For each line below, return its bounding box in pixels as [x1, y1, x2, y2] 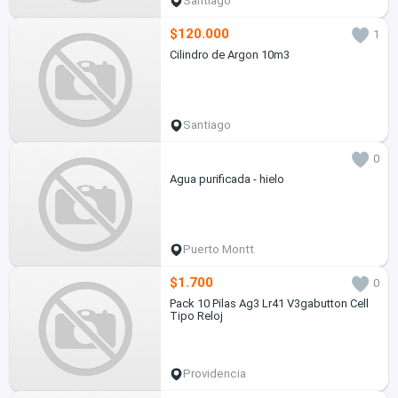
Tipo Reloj [169, 309, 223, 323]
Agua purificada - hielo [169, 172, 284, 187]
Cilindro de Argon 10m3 [169, 48, 290, 62]
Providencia [183, 367, 247, 381]
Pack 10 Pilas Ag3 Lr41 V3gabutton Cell [169, 297, 369, 311]
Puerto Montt [183, 243, 255, 257]
